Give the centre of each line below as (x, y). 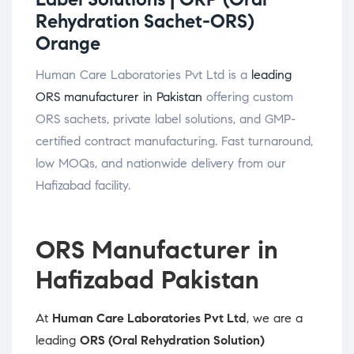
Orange (68, 44)
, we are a (275, 318)
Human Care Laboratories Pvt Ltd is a (143, 75)
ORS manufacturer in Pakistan (119, 97)
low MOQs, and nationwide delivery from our (161, 164)
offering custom (248, 97)
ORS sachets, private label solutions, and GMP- (166, 119)
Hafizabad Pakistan (147, 280)
